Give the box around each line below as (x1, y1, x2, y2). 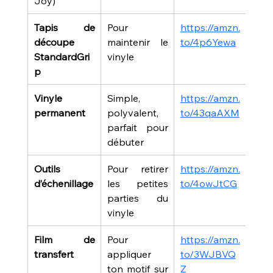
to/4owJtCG (180, 177, 237, 190)
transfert (34, 247, 74, 260)
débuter (107, 135, 144, 148)
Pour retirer (107, 162, 168, 175)
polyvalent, (107, 106, 158, 119)
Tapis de (34, 21, 95, 34)
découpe (34, 35, 74, 48)
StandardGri (34, 50, 90, 63)
